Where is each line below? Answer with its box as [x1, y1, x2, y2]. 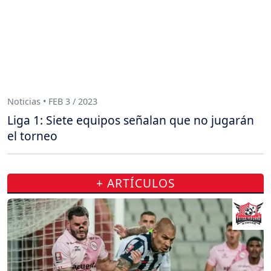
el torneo [7, 128, 57, 144]
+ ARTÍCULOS [96, 175, 175, 191]
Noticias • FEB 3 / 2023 [7, 95, 97, 107]
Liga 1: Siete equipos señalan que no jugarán [7, 112, 254, 128]
